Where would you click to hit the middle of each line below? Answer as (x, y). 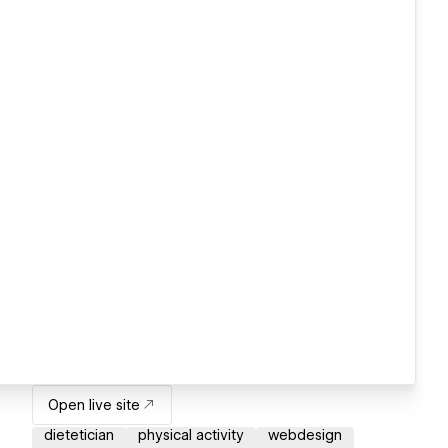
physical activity (191, 435)
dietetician (79, 435)
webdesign (305, 435)
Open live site (94, 405)
